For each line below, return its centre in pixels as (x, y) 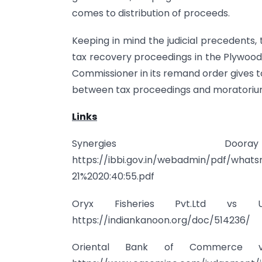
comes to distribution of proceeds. (151, 13)
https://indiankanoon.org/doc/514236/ (161, 220)
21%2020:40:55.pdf (113, 177)
